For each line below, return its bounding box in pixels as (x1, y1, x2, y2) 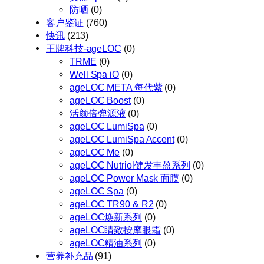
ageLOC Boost (70, 94, 131, 105)
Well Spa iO (70, 68, 119, 80)
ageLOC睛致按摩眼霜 (70, 224, 161, 235)
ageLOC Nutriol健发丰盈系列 (70, 159, 191, 170)
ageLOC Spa (70, 185, 124, 196)
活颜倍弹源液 (70, 107, 126, 118)
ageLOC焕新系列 (70, 211, 142, 222)
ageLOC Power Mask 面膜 (70, 172, 179, 183)
